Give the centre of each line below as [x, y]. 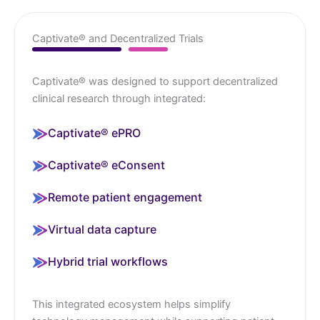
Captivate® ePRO [94, 133]
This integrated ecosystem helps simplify [131, 305]
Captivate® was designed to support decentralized [155, 82]
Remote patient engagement [125, 197]
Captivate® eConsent [106, 165]
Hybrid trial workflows [108, 262]
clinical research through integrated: [119, 99]
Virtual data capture [102, 230]
